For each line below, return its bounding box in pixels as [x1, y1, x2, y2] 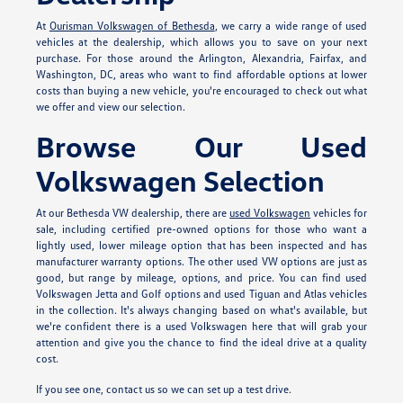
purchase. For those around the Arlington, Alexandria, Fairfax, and [35, 51, 368, 66]
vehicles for [310, 206, 368, 220]
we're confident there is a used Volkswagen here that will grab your [35, 319, 368, 334]
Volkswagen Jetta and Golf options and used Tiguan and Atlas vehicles [35, 287, 368, 301]
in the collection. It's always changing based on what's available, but [35, 303, 368, 318]
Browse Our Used [35, 129, 368, 165]
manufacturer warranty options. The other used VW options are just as [35, 255, 368, 269]
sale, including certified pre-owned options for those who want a [35, 222, 368, 237]
